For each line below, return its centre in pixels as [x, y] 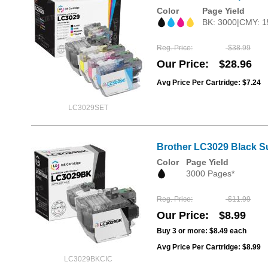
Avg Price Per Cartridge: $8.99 [209, 247]
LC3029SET [88, 108]
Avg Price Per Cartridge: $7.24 [209, 83]
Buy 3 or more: [183, 231]
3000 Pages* [210, 173]
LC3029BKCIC [88, 259]
